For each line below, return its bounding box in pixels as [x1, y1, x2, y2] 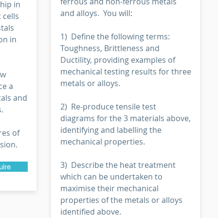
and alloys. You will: [60, 8, 132, 18]
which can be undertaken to [60, 171, 163, 182]
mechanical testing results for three [60, 66, 191, 77]
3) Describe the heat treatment [60, 160, 176, 170]
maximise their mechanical [60, 183, 159, 194]
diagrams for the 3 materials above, [60, 113, 191, 124]
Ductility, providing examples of [60, 54, 175, 65]
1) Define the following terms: [60, 31, 170, 42]
